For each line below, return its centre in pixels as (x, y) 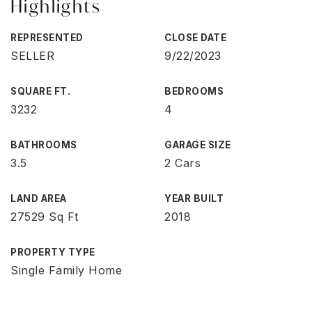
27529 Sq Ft (45, 217)
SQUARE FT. (40, 91)
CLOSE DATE (195, 38)
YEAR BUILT (194, 198)
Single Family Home (66, 270)
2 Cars (182, 163)
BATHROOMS (44, 145)
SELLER (32, 56)
